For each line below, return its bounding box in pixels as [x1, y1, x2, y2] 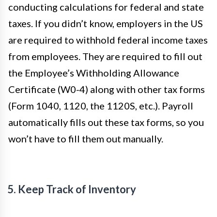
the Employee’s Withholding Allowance [8, 67, 179, 79]
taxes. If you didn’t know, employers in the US [8, 17, 203, 30]
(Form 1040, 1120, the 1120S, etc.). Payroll [8, 100, 193, 112]
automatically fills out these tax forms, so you [8, 116, 204, 128]
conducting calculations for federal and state [8, 1, 204, 13]
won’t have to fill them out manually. [8, 133, 163, 145]
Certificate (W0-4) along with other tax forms [8, 83, 205, 95]
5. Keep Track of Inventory [7, 183, 136, 196]
